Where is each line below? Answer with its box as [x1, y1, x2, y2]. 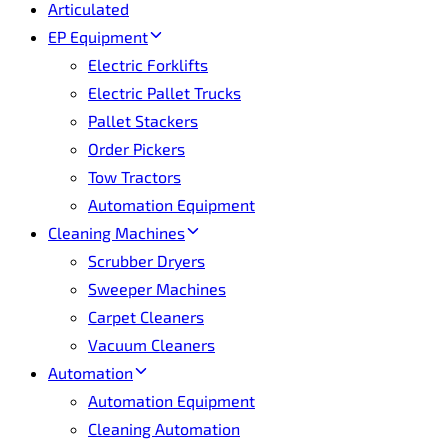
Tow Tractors [88, 167, 181, 186]
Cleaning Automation [88, 419, 240, 438]
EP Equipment [48, 27, 148, 46]
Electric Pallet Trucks [88, 83, 241, 102]
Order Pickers [88, 139, 185, 158]
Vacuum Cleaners [88, 335, 215, 354]
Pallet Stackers [88, 111, 198, 130]
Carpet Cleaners [88, 307, 204, 326]
